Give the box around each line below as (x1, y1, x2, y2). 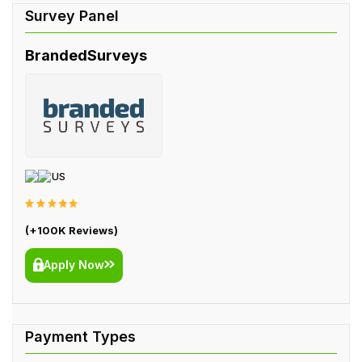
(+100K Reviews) (25, 223, 118, 237)
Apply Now (44, 257, 104, 271)
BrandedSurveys (25, 47, 147, 64)
